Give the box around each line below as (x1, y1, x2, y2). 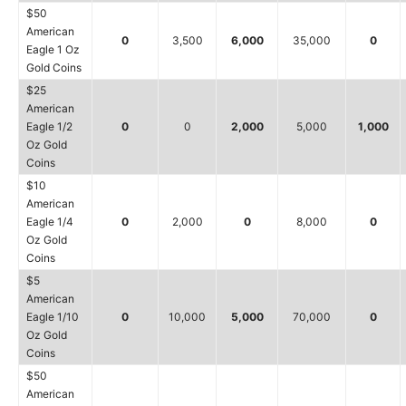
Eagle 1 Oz (26, 42, 80, 56)
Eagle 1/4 (26, 214, 73, 228)
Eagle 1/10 (26, 309, 79, 324)
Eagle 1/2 (26, 119, 72, 133)
